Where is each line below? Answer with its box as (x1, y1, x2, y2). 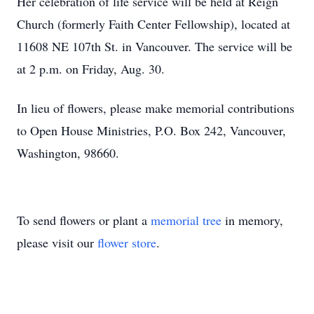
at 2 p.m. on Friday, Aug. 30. (17, 60, 165, 77)
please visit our (17, 234, 97, 251)
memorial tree (151, 212, 221, 228)
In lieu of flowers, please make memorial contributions (17, 100, 294, 116)
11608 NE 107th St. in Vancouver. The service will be (17, 38, 292, 55)
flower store (97, 234, 156, 251)
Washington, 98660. (17, 144, 119, 161)
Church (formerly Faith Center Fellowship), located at (17, 15, 290, 32)
